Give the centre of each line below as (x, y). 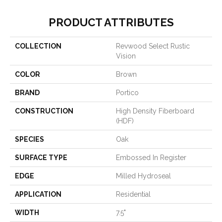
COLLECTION (38, 46)
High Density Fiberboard (155, 111)
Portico (127, 93)
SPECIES (29, 139)
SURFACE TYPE (41, 158)
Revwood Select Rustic (153, 46)
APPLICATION (38, 194)
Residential (133, 194)
